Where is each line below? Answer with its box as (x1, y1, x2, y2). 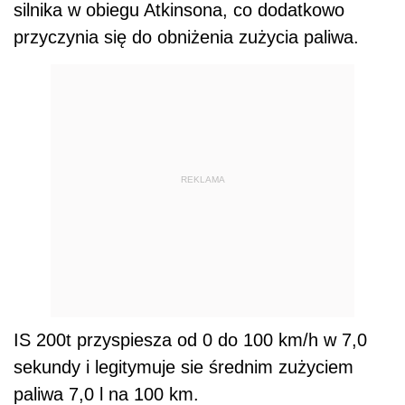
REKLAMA (180, 174, 225, 184)
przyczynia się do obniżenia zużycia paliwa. (14, 27, 359, 48)
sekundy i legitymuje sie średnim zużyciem (14, 357, 353, 378)
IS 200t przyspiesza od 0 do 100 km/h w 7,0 (14, 330, 367, 351)
